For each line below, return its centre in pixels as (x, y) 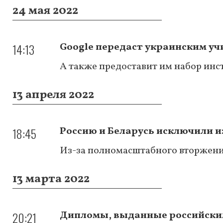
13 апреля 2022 (53, 95)
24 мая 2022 (45, 11)
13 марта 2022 (51, 179)
